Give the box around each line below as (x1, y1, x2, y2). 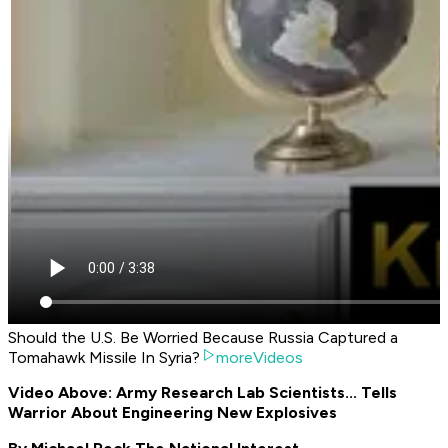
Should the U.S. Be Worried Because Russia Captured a (8, 328, 398, 348)
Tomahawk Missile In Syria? (8, 348, 200, 368)
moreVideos (216, 348, 303, 368)
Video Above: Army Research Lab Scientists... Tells (8, 383, 397, 403)
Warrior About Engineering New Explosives (8, 403, 337, 423)
